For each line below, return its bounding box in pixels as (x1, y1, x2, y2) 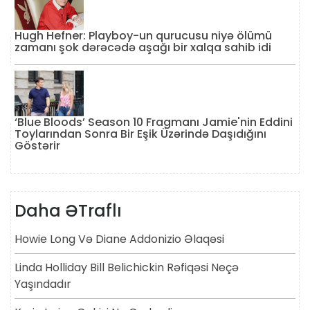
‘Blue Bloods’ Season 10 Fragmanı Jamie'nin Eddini (15, 114, 293, 131)
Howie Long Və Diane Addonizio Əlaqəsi (15, 231, 224, 248)
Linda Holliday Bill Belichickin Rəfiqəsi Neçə (15, 259, 239, 276)
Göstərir (15, 138, 60, 154)
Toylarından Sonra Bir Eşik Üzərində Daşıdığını (15, 126, 266, 143)
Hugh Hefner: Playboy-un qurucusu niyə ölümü (15, 27, 272, 44)
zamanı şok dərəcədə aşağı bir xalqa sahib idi (15, 39, 271, 55)
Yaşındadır (15, 276, 71, 293)
